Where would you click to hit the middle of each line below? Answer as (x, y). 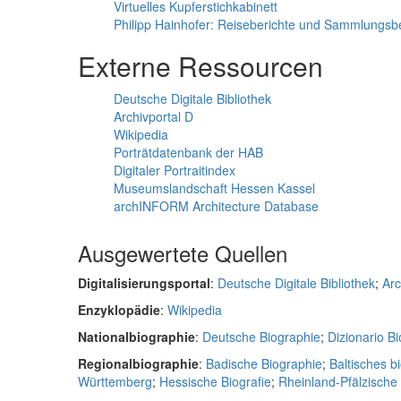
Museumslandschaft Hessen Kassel (214, 188)
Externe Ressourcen (200, 66)
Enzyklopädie (119, 310)
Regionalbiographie (138, 363)
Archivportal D (154, 116)
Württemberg (115, 381)
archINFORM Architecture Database (216, 206)
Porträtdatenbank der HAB (188, 152)
